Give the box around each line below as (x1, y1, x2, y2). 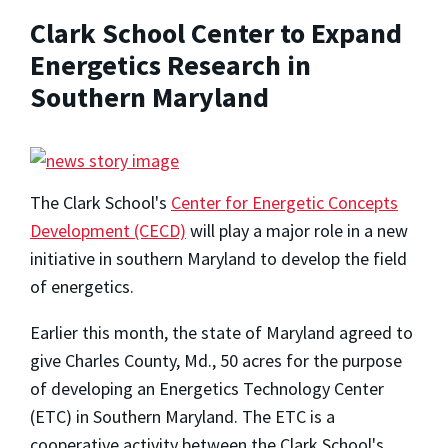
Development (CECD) (30, 219, 186, 243)
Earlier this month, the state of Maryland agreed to (30, 321, 413, 345)
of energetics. (30, 275, 134, 299)
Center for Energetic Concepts (171, 191, 398, 215)
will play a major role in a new (186, 219, 408, 243)
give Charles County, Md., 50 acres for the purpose (30, 349, 402, 373)
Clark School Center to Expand (30, 14, 402, 51)
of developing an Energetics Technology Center (30, 377, 384, 401)
